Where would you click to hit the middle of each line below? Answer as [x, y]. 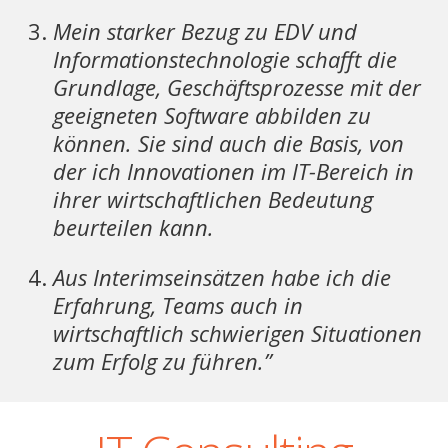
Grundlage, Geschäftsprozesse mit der [237, 87]
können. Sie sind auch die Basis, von [229, 143]
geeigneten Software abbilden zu [212, 115]
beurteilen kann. [134, 227]
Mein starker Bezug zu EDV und [205, 31]
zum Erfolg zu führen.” [163, 361]
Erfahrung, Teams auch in [178, 305]
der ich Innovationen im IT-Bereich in [234, 171]
